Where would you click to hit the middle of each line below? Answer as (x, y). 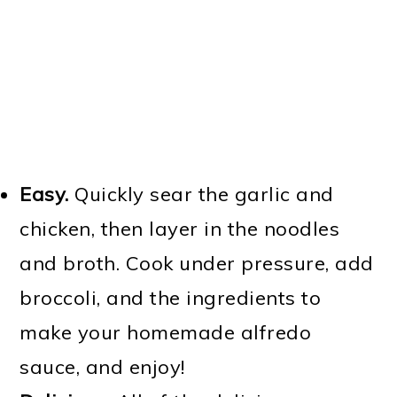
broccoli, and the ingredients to (171, 297)
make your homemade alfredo (166, 332)
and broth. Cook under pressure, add (197, 263)
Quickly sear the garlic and (201, 194)
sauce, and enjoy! (102, 366)
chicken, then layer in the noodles (180, 228)
